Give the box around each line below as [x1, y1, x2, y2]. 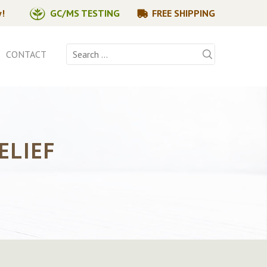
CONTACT [6, 48, 46, 60]
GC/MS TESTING [50, 7, 120, 19]
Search [66, 44, 92, 56]
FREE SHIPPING [152, 7, 215, 19]
